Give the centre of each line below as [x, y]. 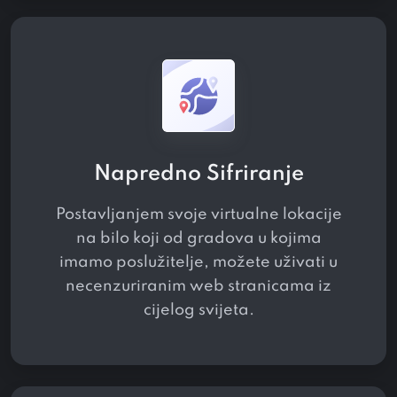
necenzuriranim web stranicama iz [198, 286]
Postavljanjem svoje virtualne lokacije [198, 214]
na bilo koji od [129, 238]
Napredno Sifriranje [198, 174]
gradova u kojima [252, 238]
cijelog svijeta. [198, 310]
